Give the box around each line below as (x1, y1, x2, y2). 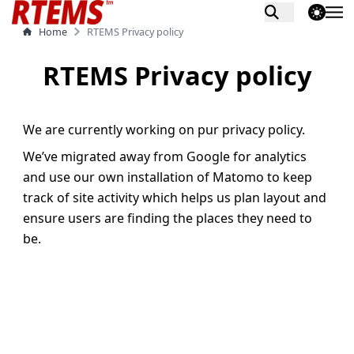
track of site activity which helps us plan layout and (23, 189, 326, 206)
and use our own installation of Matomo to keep (23, 168, 312, 186)
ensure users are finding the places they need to (23, 209, 312, 227)
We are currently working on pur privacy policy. (23, 121, 305, 138)
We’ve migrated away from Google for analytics (23, 148, 307, 165)
